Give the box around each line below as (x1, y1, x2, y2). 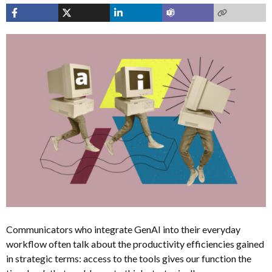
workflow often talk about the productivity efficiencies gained (6, 237, 264, 250)
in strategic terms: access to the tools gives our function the (6, 252, 251, 264)
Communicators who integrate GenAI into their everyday (6, 223, 240, 235)
